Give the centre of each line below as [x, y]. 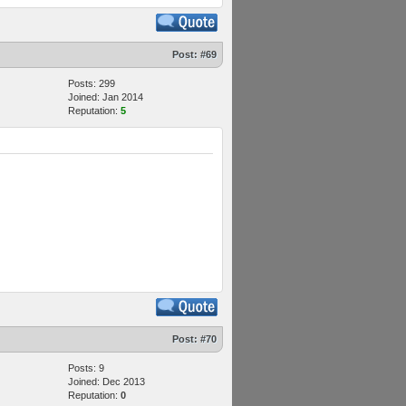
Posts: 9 [86, 368]
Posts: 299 [92, 83]
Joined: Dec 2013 [106, 382]
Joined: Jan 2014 [106, 97]
